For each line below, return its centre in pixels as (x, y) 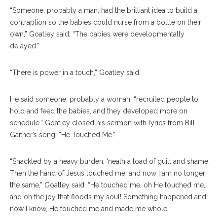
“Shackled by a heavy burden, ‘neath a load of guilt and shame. (110, 162)
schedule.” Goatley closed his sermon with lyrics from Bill (102, 123)
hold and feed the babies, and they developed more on (99, 111)
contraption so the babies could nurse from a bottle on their (106, 22)
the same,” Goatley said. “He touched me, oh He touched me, (108, 185)
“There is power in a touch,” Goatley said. (75, 73)
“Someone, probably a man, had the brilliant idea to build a (104, 11)
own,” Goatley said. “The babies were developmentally (97, 34)
